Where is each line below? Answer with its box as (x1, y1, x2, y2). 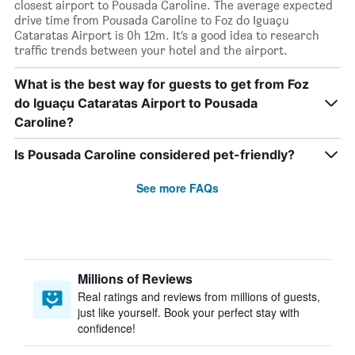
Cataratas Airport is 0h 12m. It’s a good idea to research (14, 28, 319, 43)
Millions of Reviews (78, 269, 193, 288)
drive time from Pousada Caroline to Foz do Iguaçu (14, 13, 289, 28)
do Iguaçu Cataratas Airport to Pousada (14, 95, 258, 111)
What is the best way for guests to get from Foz (14, 76, 309, 92)
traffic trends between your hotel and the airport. (14, 43, 288, 58)
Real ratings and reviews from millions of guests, (78, 288, 320, 304)
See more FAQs (136, 180, 219, 196)
